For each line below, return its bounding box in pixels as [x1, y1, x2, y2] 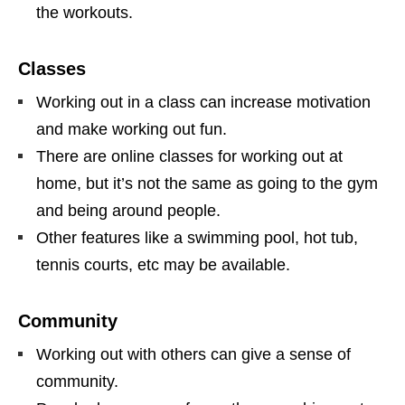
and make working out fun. [36, 120, 227, 139]
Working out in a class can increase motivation [36, 93, 371, 112]
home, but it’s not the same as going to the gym [36, 174, 378, 193]
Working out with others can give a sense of [36, 345, 351, 364]
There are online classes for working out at [36, 147, 343, 166]
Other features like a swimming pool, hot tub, [36, 229, 358, 248]
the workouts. [36, 4, 133, 23]
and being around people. [36, 202, 221, 221]
